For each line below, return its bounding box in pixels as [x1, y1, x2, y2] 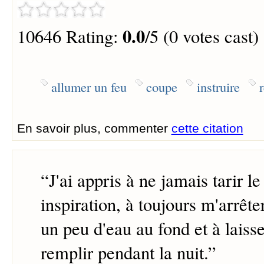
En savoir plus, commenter [16, 121, 171, 135]
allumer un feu [51, 77, 127, 95]
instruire [196, 77, 240, 95]
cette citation [171, 121, 243, 135]
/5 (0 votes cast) [144, 24, 259, 49]
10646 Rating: [16, 24, 123, 49]
